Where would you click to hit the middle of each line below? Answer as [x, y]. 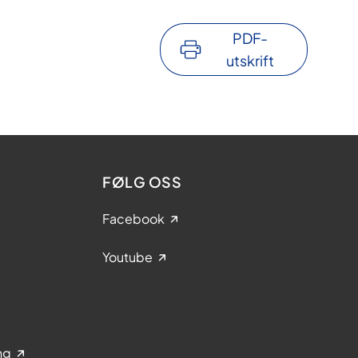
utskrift [250, 61]
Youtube [127, 257]
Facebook [133, 219]
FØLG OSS [142, 182]
